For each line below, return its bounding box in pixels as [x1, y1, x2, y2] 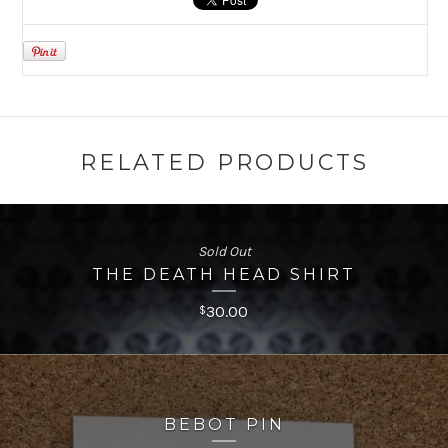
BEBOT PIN [163, 414, 285, 434]
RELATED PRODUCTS [79, 149, 369, 177]
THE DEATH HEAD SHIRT [92, 264, 356, 284]
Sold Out [197, 242, 251, 260]
